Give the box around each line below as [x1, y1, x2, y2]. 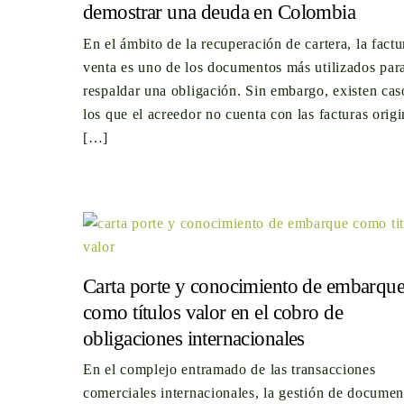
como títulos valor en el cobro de [83, 299, 343, 324]
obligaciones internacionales [83, 326, 305, 350]
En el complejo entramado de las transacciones [83, 362, 376, 378]
